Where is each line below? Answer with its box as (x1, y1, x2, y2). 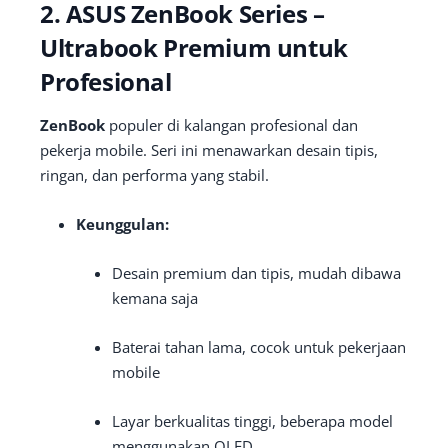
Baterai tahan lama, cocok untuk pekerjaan (112, 337, 406, 358)
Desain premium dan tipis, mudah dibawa (112, 263, 401, 284)
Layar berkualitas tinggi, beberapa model (112, 411, 393, 432)
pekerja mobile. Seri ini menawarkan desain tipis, (40, 140, 378, 161)
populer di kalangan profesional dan (105, 115, 358, 136)
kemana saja (112, 288, 198, 309)
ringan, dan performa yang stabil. (40, 165, 269, 186)
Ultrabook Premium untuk (40, 31, 348, 65)
